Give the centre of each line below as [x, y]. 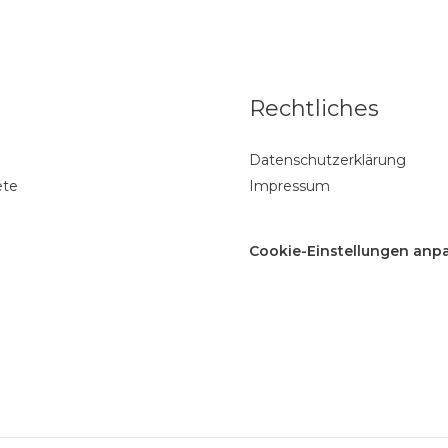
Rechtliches [314, 109]
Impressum [289, 186]
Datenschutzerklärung [327, 160]
